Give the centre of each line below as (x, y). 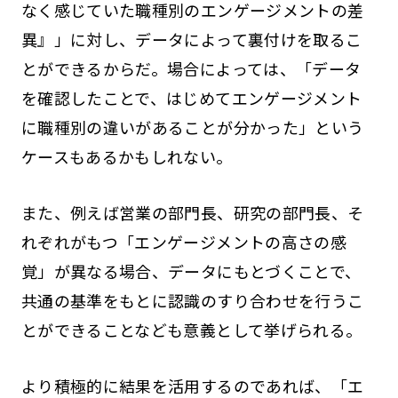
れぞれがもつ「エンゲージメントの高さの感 (184, 241)
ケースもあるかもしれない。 (127, 157)
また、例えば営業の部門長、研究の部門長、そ (192, 212)
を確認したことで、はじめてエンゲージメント (191, 98)
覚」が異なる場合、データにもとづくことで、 (191, 271)
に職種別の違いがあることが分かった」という (192, 127)
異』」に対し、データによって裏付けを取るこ (191, 40)
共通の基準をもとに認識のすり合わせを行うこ (192, 300)
